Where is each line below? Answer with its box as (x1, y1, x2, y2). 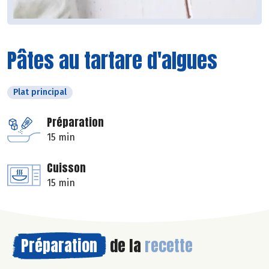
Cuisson (47, 160, 86, 177)
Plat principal (13, 87, 67, 98)
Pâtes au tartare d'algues (7, 45, 217, 76)
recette (145, 234, 193, 258)
